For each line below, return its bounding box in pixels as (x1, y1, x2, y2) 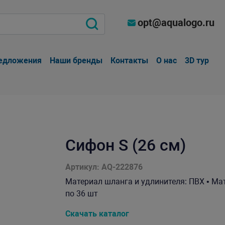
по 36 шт (65, 189, 98, 198)
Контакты (110, 56, 149, 65)
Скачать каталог (65, 209, 129, 218)
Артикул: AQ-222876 (65, 162, 143, 172)
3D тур (185, 56, 209, 65)
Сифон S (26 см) (65, 136, 186, 155)
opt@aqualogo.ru (138, 17, 215, 29)
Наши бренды (50, 56, 103, 65)
